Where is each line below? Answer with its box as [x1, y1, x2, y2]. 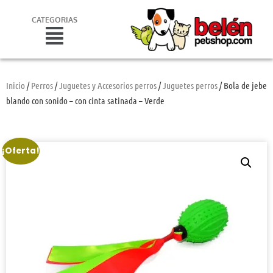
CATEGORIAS [32, 15, 78, 24]
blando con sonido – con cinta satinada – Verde [6, 94, 165, 106]
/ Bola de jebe [218, 79, 267, 91]
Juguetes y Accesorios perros [59, 79, 157, 91]
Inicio [6, 79, 25, 91]
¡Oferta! [2, 144, 40, 157]
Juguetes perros [163, 79, 218, 91]
